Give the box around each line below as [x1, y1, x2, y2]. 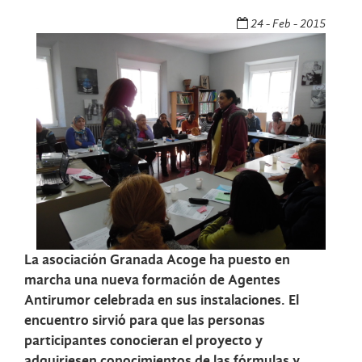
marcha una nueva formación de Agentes [24, 271, 280, 289]
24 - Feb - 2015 [248, 15, 326, 31]
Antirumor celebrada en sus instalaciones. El [24, 292, 299, 309]
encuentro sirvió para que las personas [24, 312, 265, 330]
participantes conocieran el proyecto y [24, 332, 263, 350]
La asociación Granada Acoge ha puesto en [24, 251, 290, 269]
